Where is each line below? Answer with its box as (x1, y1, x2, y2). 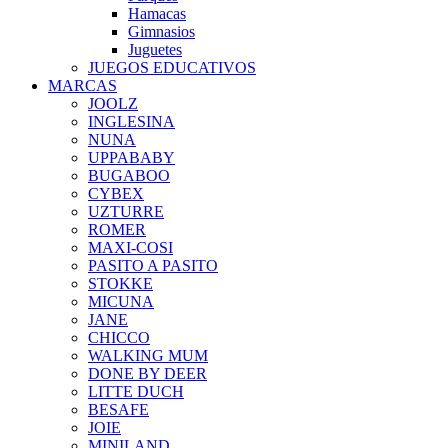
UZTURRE (88, 203, 164, 220)
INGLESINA (88, 113, 175, 130)
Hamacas (128, 5, 186, 22)
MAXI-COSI (88, 239, 173, 256)
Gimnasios (128, 23, 195, 40)
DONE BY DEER (88, 365, 207, 382)
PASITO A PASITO (88, 257, 218, 274)
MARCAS (48, 77, 117, 94)
